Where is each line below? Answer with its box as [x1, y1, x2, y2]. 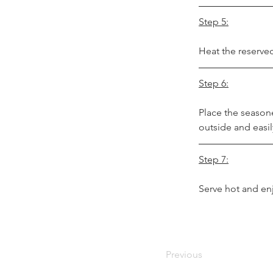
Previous [166, 249, 202, 260]
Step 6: [199, 77, 229, 89]
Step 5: [199, 16, 229, 27]
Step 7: [199, 154, 229, 165]
